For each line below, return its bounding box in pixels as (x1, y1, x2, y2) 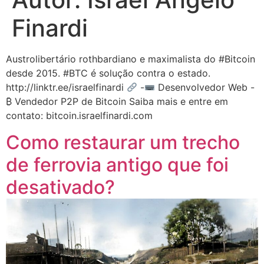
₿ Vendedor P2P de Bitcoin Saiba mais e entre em (6, 95, 228, 108)
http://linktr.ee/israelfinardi (6, 81, 127, 94)
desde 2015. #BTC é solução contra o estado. (6, 67, 210, 80)
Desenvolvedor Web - (155, 81, 255, 94)
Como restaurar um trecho (6, 130, 240, 154)
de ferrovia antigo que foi (6, 153, 229, 176)
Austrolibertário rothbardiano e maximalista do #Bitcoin (6, 53, 255, 65)
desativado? (6, 175, 115, 199)
